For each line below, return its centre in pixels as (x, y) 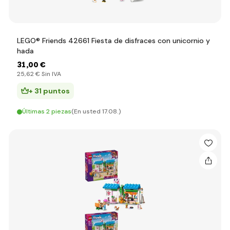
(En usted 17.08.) (96, 111)
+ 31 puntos (49, 91)
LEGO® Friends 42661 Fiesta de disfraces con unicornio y (113, 41)
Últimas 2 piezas (47, 111)
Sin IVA (51, 74)
